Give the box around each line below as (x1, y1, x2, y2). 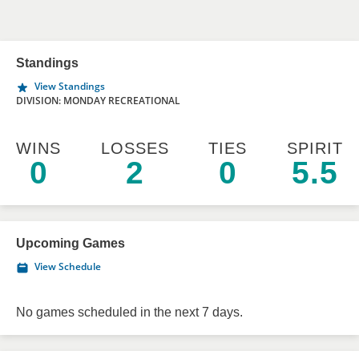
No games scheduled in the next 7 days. (16, 305, 243, 319)
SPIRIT (286, 139, 343, 157)
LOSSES (100, 139, 169, 157)
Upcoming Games (16, 236, 125, 250)
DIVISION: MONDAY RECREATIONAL (16, 94, 180, 107)
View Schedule (34, 260, 101, 273)
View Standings (34, 79, 105, 93)
